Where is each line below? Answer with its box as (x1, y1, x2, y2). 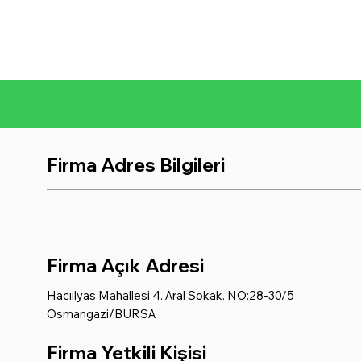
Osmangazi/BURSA (47, 306, 156, 322)
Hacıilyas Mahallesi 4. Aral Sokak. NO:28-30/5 (47, 288, 295, 304)
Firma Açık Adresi (47, 253, 205, 277)
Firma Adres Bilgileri (47, 153, 226, 177)
